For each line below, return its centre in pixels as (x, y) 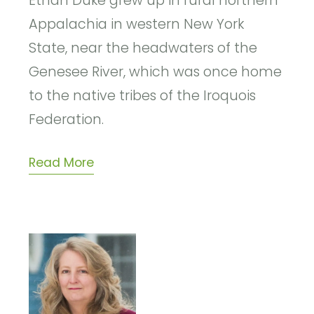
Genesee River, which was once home (156, 71)
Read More (62, 162)
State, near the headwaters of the (143, 48)
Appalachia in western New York (137, 24)
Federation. (67, 119)
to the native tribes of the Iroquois (143, 95)
